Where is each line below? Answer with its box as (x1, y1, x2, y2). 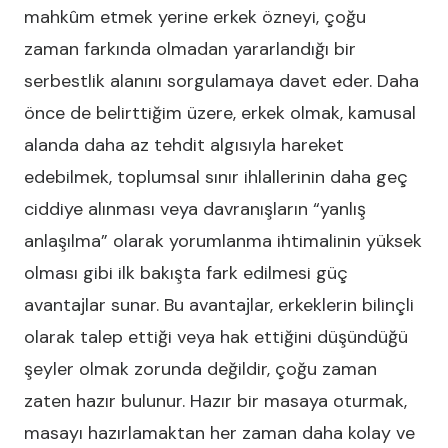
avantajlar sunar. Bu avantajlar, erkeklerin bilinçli (24, 293, 414, 317)
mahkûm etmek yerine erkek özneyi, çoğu (24, 5, 366, 29)
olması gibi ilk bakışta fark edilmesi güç (24, 261, 348, 285)
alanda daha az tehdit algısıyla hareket (24, 133, 344, 157)
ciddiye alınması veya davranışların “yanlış (24, 197, 366, 221)
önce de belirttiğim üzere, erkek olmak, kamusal (24, 101, 416, 125)
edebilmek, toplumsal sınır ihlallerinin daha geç (24, 165, 408, 189)
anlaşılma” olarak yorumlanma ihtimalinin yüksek (24, 229, 422, 253)
